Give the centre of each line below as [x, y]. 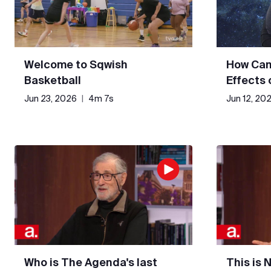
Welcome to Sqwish [76, 64]
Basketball [53, 80]
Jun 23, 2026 [51, 98]
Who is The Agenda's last [91, 263]
